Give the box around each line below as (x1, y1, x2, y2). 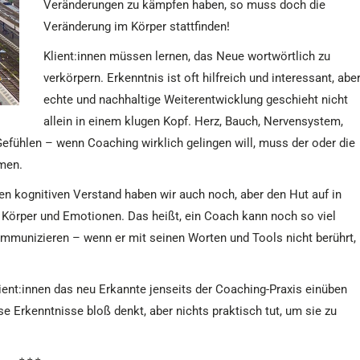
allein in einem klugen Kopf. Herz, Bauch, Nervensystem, (43, 114, 343, 129)
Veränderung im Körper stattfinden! (43, 19, 230, 34)
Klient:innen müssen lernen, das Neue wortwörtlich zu (43, 49, 330, 63)
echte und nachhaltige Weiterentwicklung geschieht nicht (43, 92, 348, 107)
